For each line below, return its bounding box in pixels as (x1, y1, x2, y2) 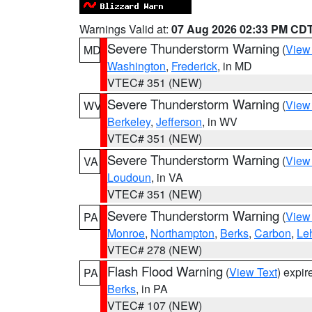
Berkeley (107, 114, 150, 130)
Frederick (171, 58, 217, 74)
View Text (229, 264, 277, 280)
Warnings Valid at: (79, 21, 171, 37)
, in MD (217, 58, 252, 74)
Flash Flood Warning (107, 262, 223, 280)
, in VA (151, 169, 183, 185)
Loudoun (107, 169, 151, 185)
